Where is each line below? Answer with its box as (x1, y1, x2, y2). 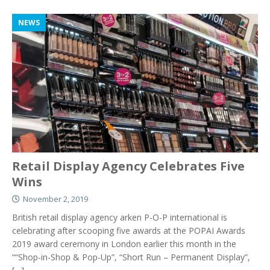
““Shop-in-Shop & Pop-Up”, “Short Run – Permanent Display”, (12, 251, 250, 263)
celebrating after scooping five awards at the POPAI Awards (12, 224, 245, 236)
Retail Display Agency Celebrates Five (12, 157, 245, 174)
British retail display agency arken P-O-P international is (12, 211, 227, 223)
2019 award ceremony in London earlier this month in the (12, 237, 236, 250)
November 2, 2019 (23, 193, 88, 204)
